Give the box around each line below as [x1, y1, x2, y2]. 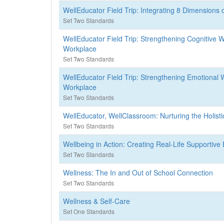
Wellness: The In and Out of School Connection [63, 167, 213, 177]
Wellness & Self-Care [63, 196, 130, 206]
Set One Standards [63, 207, 114, 215]
